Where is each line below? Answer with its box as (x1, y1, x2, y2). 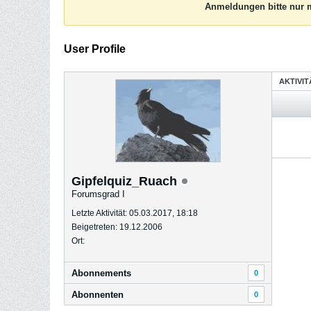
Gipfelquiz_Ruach (72, 174, 180, 188)
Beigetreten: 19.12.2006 (72, 222, 162, 232)
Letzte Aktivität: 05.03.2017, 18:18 (72, 208, 198, 218)
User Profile (64, 43, 126, 55)
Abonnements (72, 268, 131, 278)
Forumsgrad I (72, 189, 125, 199)
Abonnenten (72, 289, 124, 300)
